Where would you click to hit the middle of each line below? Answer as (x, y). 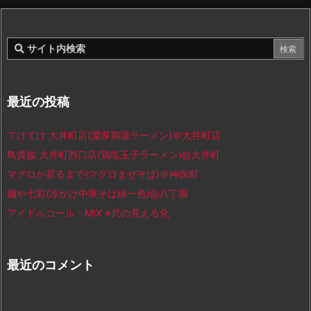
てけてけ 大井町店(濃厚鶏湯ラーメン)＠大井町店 (114, 135)
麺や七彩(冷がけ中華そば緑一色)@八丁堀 (98, 194)
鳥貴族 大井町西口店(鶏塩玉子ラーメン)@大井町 (114, 155)
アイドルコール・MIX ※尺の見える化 (88, 213)
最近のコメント (51, 265)
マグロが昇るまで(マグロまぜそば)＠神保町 (103, 174)
